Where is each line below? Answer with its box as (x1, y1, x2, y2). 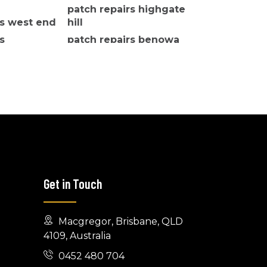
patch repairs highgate (67, 4, 185, 15)
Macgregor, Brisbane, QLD (56, 216, 183, 228)
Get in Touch (44, 176, 102, 192)
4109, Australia (44, 230, 111, 242)
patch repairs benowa (67, 34, 179, 46)
